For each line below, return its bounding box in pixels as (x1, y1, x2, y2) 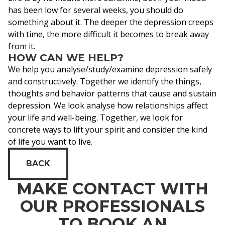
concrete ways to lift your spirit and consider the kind (8, 124, 207, 135)
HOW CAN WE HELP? (8, 52, 124, 64)
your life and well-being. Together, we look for (8, 112, 183, 123)
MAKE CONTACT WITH (17, 179, 208, 198)
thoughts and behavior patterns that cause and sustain (8, 88, 216, 99)
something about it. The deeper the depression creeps (8, 17, 213, 28)
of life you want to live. (8, 136, 92, 147)
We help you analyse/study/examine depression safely (8, 64, 212, 75)
